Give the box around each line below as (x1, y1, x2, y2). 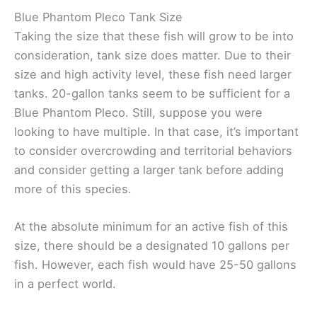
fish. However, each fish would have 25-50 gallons (14, 257, 296, 272)
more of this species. (14, 181, 132, 196)
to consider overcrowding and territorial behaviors (14, 143, 292, 158)
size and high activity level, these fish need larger (14, 67, 292, 81)
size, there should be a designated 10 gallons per (14, 238, 289, 253)
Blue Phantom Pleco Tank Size (14, 9, 183, 24)
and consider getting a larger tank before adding (14, 162, 284, 177)
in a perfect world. (14, 276, 116, 291)
